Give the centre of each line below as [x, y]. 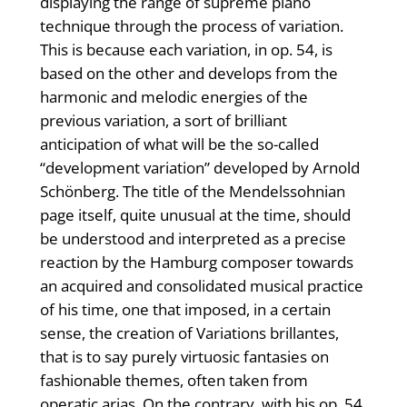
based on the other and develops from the [189, 74]
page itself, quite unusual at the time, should [195, 215]
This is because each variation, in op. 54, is [186, 50]
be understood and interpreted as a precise [193, 239]
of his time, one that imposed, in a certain [185, 310]
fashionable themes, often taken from [174, 381]
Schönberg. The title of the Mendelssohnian [192, 192]
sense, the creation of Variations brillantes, [189, 333]
